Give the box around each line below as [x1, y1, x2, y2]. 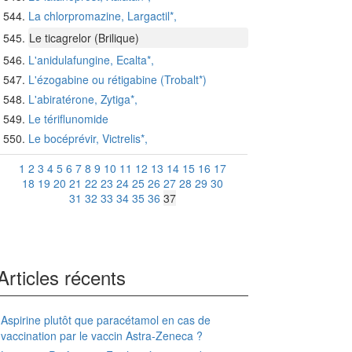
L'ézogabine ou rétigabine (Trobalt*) [28, 71, 207, 88]
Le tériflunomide [28, 111, 108, 127]
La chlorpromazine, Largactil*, [28, 8, 177, 24]
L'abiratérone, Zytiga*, [28, 91, 137, 108]
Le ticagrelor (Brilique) [29, 30, 139, 46]
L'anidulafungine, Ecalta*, [28, 52, 154, 68]
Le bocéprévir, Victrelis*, [28, 130, 148, 147]
